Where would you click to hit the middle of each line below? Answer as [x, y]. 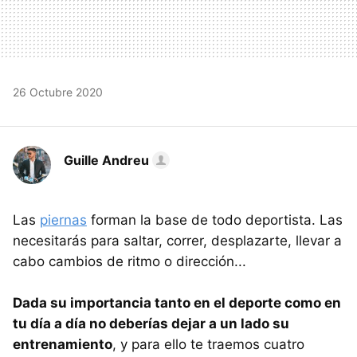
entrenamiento [63, 344]
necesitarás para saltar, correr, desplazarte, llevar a [177, 240]
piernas [63, 220]
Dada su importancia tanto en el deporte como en [177, 302]
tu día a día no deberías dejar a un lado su [151, 323]
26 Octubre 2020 [58, 92]
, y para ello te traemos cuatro [208, 344]
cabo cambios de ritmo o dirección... [129, 261]
